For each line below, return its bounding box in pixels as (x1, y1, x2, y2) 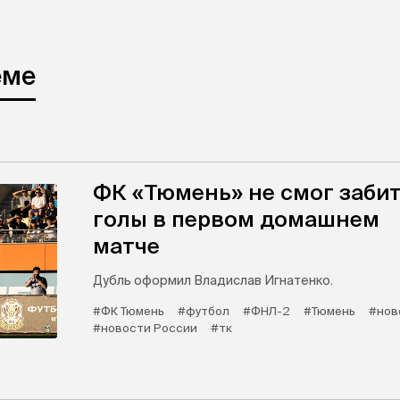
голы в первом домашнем (93, 207, 379, 231)
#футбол (178, 304, 229, 318)
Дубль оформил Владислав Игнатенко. (93, 273, 333, 287)
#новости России (93, 321, 197, 335)
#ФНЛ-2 (243, 304, 290, 318)
